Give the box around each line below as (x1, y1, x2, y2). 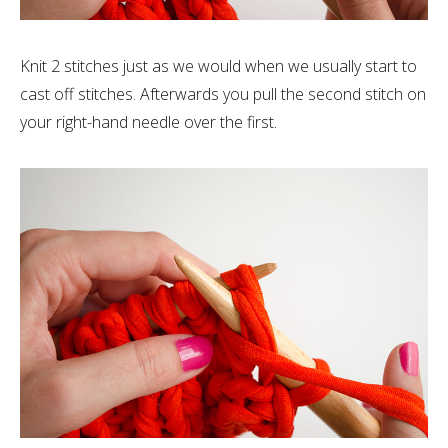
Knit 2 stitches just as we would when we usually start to (20, 54, 417, 77)
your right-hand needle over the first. (20, 110, 277, 133)
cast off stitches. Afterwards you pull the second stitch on (20, 82, 426, 105)
